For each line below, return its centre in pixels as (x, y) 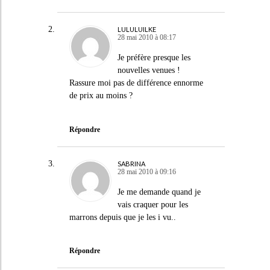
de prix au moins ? (101, 96)
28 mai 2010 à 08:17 (146, 37)
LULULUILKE (137, 29)
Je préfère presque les (154, 58)
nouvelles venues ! (149, 70)
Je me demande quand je (159, 192)
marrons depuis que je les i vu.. (122, 217)
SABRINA (131, 163)
